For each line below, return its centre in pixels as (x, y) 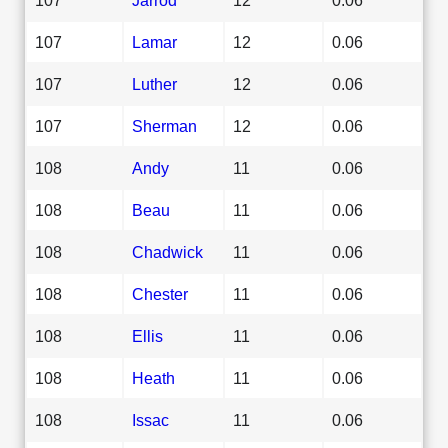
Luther (154, 83)
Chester (160, 293)
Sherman (164, 125)
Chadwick (167, 251)
